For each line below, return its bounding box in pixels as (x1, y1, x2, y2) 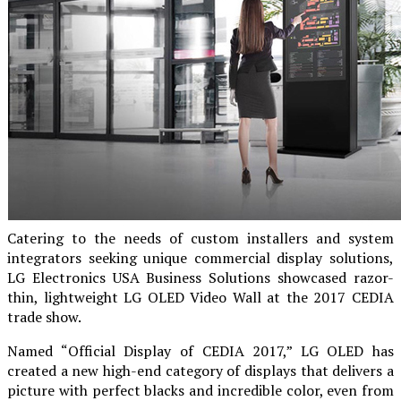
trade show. (7, 306, 81, 327)
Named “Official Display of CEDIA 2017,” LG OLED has (7, 340, 394, 361)
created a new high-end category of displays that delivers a (7, 360, 394, 380)
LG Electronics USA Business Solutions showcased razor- (7, 267, 394, 287)
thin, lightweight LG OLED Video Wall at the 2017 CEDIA (7, 286, 394, 307)
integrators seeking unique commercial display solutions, (7, 247, 394, 268)
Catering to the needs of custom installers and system (7, 227, 394, 248)
